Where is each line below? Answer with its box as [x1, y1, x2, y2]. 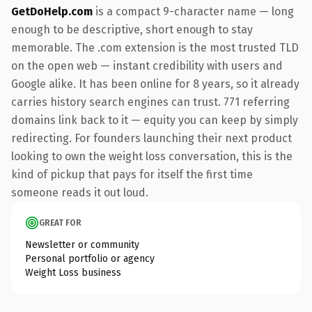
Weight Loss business [25, 266, 121, 279]
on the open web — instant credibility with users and [11, 58, 283, 72]
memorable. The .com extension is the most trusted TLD [11, 40, 299, 54]
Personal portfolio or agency [25, 252, 155, 265]
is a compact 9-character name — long [93, 4, 294, 18]
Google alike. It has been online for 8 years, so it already [11, 77, 299, 91]
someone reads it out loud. [11, 185, 148, 199]
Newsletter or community [25, 238, 139, 251]
